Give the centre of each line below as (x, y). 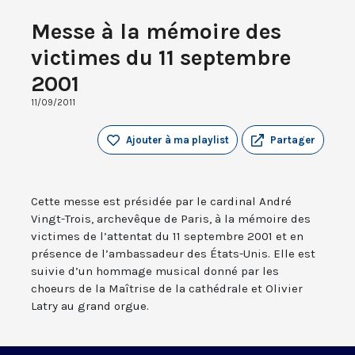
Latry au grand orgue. (90, 306)
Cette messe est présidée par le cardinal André (161, 202)
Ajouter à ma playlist (177, 140)
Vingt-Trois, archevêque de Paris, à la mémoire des (171, 219)
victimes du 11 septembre (161, 58)
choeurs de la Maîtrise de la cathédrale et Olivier (167, 289)
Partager (293, 140)
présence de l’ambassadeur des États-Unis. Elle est (173, 254)
